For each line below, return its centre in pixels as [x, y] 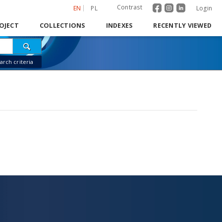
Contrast [129, 7]
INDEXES [119, 26]
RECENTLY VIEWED [182, 26]
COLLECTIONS [62, 26]
